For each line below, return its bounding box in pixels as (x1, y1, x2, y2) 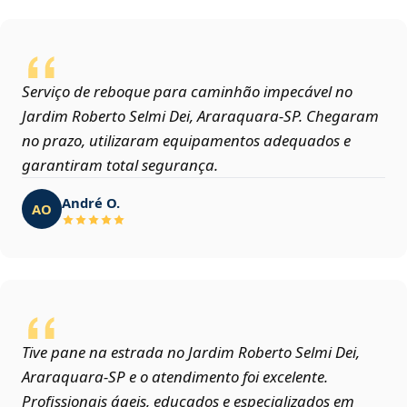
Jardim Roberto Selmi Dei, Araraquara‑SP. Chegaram (22, 105, 379, 127)
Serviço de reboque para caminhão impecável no (22, 81, 352, 103)
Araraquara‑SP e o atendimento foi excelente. (22, 366, 328, 388)
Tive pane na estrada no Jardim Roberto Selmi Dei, (22, 342, 360, 363)
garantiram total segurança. (22, 154, 218, 176)
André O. (62, 193, 120, 212)
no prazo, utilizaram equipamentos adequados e (22, 130, 351, 152)
